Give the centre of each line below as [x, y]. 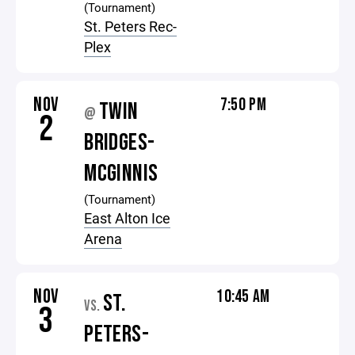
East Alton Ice [128, 218]
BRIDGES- [120, 143]
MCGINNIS [121, 174]
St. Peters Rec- [131, 26]
